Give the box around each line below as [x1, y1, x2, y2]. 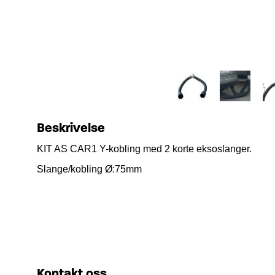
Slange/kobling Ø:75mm [37, 163, 142, 174]
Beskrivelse [37, 120, 105, 136]
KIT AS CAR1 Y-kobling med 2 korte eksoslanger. [37, 143, 252, 154]
